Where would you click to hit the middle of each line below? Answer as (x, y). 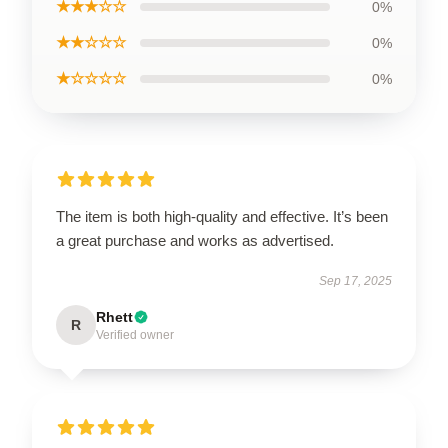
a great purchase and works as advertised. (197, 240)
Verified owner (135, 335)
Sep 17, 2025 (355, 281)
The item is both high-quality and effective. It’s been (222, 216)
